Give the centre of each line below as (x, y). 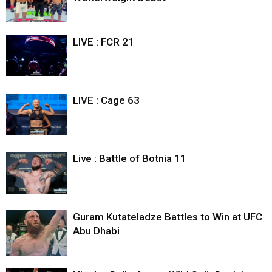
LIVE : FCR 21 (104, 42)
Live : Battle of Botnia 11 (130, 158)
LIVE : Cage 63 (106, 100)
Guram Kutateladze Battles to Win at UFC (168, 216)
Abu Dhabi (96, 230)
